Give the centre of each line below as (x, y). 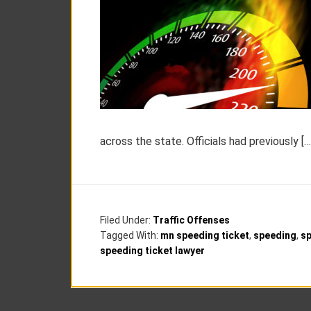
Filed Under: (126, 220)
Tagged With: (130, 235)
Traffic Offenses (191, 220)
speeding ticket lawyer (152, 251)
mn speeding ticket (205, 235)
